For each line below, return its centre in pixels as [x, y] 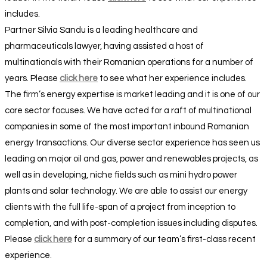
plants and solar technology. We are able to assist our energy [126, 191]
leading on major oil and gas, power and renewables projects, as [131, 159]
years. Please [32, 78]
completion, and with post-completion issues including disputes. [131, 223]
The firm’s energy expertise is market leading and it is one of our [132, 94]
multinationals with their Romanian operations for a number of [129, 62]
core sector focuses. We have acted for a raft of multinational [128, 110]
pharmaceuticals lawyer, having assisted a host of [104, 46]
